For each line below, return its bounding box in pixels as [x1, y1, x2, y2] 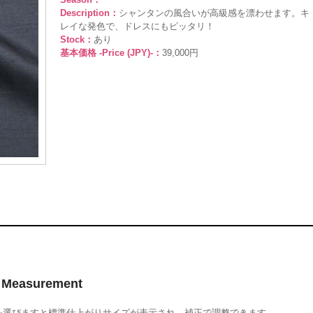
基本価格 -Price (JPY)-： [60, 48, 162, 58]
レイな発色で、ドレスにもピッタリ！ [60, 21, 214, 31]
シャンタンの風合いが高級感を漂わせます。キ [119, 8, 310, 18]
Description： [60, 8, 119, 18]
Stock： [60, 34, 94, 45]
